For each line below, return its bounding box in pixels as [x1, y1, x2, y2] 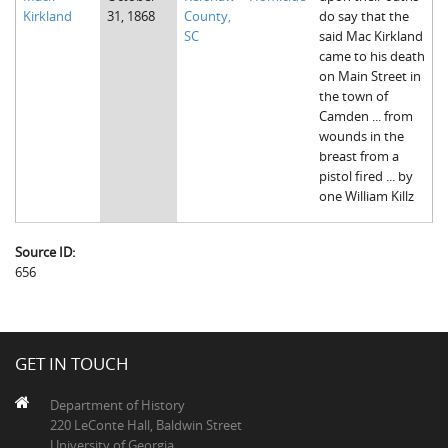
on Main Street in [318, 66, 421, 85]
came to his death [318, 46, 425, 65]
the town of [318, 86, 388, 105]
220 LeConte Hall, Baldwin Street [50, 416, 242, 434]
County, [183, 6, 231, 25]
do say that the [318, 6, 409, 25]
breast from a [318, 146, 399, 165]
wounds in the [318, 126, 404, 145]
